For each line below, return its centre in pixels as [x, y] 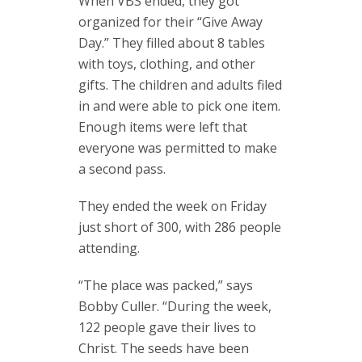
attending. [109, 248]
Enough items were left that [163, 127]
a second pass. [122, 169]
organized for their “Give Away [170, 22]
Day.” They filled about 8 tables [172, 43]
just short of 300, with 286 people [180, 227]
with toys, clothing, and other [167, 64]
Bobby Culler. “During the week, [175, 306]
